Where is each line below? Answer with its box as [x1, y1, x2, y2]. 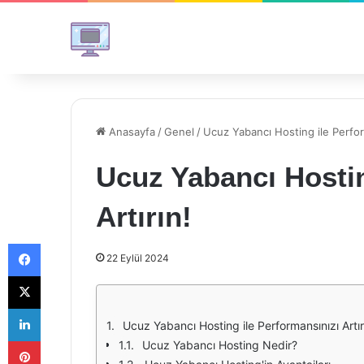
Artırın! [96, 201, 192, 232]
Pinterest [40, 334, 86, 347]
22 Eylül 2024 [106, 252, 169, 264]
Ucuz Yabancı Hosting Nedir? [142, 338, 297, 352]
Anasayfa [106, 125, 155, 138]
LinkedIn [40, 301, 82, 314]
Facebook [40, 236, 89, 249]
